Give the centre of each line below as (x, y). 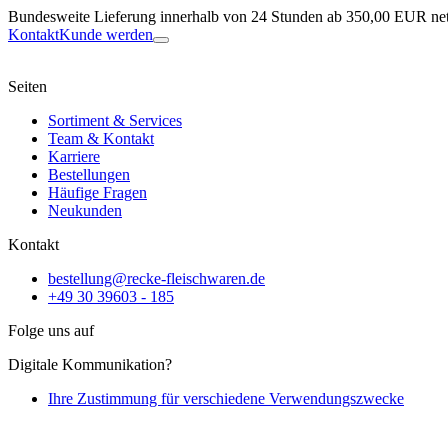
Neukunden (85, 210)
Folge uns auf (51, 330)
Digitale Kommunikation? (90, 364)
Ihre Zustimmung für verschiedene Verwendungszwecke (226, 398)
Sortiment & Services (115, 120)
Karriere (74, 156)
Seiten (27, 86)
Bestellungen (89, 174)
